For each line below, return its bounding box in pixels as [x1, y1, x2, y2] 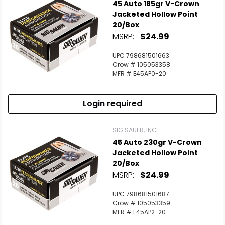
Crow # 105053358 [113, 60, 170, 69]
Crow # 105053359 [113, 199, 170, 207]
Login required [83, 98, 142, 109]
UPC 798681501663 [113, 51, 169, 60]
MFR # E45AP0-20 [113, 69, 166, 78]
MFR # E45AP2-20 [113, 208, 166, 216]
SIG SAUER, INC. [113, 126, 158, 134]
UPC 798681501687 [113, 190, 169, 198]
